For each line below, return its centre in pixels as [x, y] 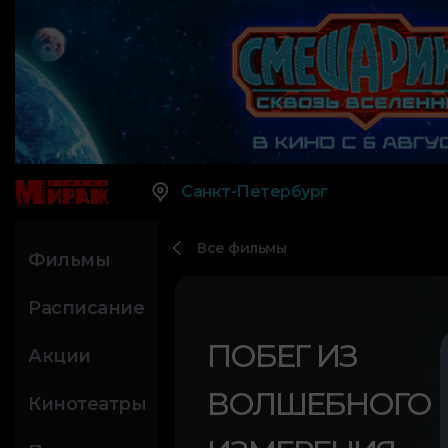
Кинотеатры [87, 404]
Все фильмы [241, 248]
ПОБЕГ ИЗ [282, 356]
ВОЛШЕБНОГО [319, 404]
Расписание [86, 308]
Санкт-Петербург [254, 192]
